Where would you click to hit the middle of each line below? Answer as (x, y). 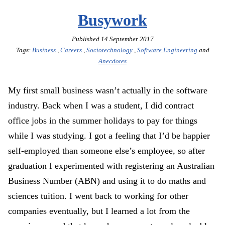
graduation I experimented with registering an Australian (111, 166)
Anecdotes (113, 61)
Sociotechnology (109, 50)
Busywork (113, 20)
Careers (71, 50)
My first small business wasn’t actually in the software (108, 91)
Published (86, 39)
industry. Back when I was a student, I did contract (101, 106)
